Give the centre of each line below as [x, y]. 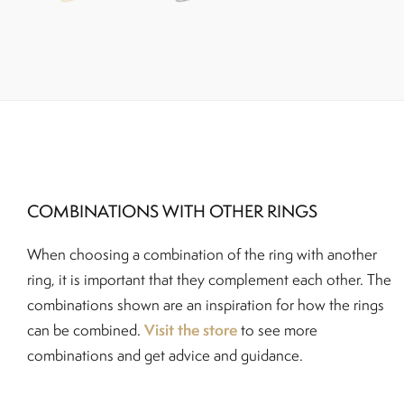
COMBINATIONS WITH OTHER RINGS [172, 211]
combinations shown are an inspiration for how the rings [206, 305]
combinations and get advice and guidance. [165, 356]
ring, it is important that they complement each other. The [209, 280]
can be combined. [86, 331]
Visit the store [191, 330]
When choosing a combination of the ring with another [202, 255]
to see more [277, 331]
